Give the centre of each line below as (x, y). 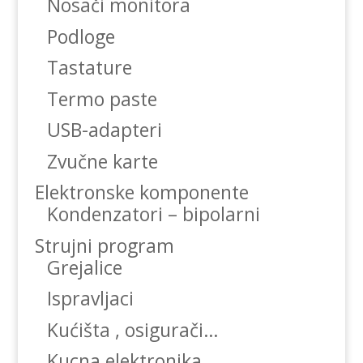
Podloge (81, 36)
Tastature (89, 68)
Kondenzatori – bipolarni (153, 214)
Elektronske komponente (141, 192)
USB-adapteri (104, 130)
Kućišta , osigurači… (132, 329)
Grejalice (84, 267)
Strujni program (104, 245)
